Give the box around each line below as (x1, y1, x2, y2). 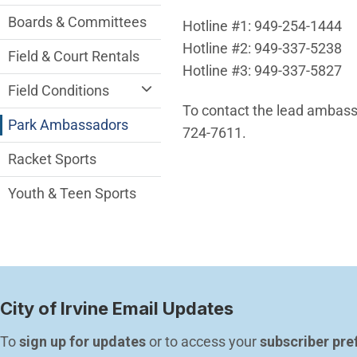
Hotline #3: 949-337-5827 (182, 61, 342, 79)
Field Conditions (8, 82, 109, 100)
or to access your (146, 333, 260, 351)
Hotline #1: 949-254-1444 (182, 17, 342, 34)
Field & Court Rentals (8, 48, 139, 65)
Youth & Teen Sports (8, 185, 136, 202)
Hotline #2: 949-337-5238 (182, 39, 342, 57)
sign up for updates (19, 333, 146, 351)
